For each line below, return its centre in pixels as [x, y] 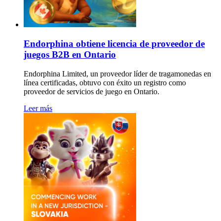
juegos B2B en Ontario [70, 55]
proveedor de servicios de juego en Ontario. [92, 91]
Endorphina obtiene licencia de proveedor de [114, 44]
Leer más [38, 108]
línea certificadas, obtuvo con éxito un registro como [105, 82]
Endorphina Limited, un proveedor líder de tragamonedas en [117, 74]
